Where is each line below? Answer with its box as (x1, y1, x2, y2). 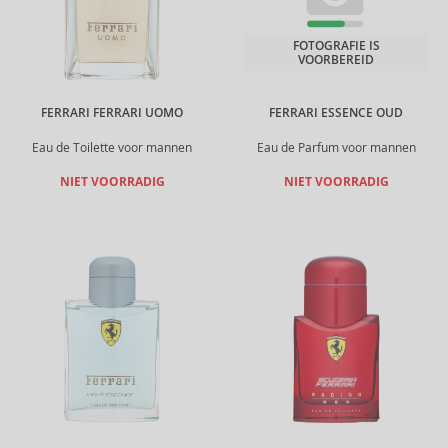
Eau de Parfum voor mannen (256, 140, 416, 155)
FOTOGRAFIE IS (292, 38, 380, 54)
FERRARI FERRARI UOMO (41, 105, 183, 121)
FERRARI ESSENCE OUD (269, 105, 403, 121)
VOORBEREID (298, 52, 374, 68)
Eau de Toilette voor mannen (32, 140, 192, 155)
